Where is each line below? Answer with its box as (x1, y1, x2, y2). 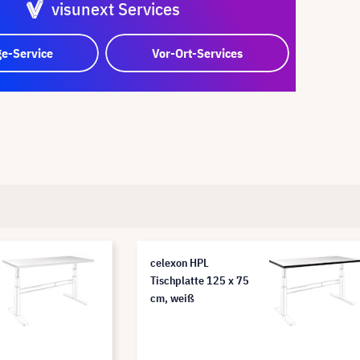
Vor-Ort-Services (152, 44, 243, 61)
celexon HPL (150, 255, 209, 270)
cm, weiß (150, 290, 194, 305)
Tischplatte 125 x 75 (150, 272, 249, 288)
